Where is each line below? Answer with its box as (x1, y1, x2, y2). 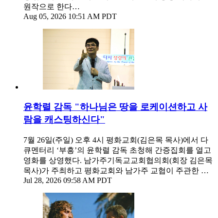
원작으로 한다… (23, 2, 80, 11)
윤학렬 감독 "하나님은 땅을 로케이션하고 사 (23, 101, 207, 112)
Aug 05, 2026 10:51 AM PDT (23, 12, 117, 21)
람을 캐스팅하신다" (23, 114, 105, 125)
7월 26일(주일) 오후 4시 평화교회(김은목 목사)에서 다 (23, 135, 208, 144)
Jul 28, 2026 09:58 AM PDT (23, 176, 112, 184)
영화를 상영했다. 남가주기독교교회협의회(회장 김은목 (23, 156, 213, 164)
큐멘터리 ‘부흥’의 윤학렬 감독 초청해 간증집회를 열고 (23, 145, 211, 154)
